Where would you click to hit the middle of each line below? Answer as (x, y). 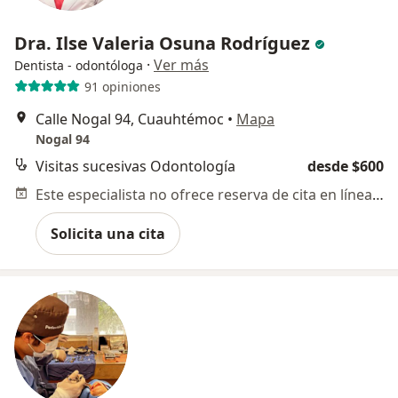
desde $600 (346, 166)
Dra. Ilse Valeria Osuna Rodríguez (164, 43)
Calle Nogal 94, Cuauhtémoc (130, 119)
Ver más (181, 65)
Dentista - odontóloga (79, 65)
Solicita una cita (108, 234)
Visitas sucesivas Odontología (135, 166)
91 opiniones (122, 86)
